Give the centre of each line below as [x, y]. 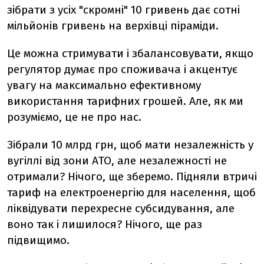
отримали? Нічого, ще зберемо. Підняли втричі [132, 176]
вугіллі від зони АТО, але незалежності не [117, 161]
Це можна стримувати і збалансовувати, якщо [130, 53]
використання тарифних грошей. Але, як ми [125, 101]
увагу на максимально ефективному [104, 85]
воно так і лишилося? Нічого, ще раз [105, 224]
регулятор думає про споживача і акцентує [122, 69]
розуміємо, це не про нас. [74, 117]
